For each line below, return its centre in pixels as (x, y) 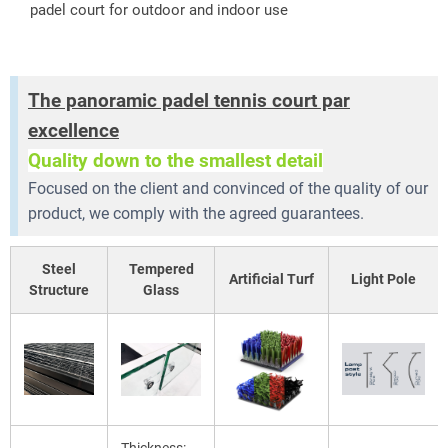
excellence (73, 130)
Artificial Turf (271, 278)
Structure (59, 289)
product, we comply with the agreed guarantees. (196, 213)
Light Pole (383, 278)
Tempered (161, 268)
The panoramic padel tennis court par (189, 100)
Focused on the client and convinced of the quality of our (228, 188)
